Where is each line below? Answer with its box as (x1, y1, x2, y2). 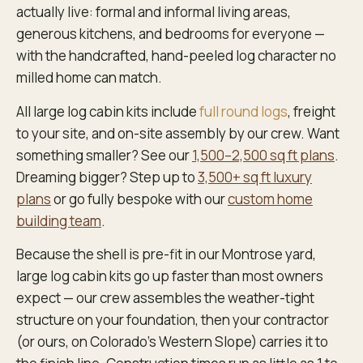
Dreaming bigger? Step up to (16, 167, 198, 186)
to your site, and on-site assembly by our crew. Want (16, 123, 340, 143)
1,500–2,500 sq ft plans (192, 145, 335, 164)
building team (16, 211, 101, 230)
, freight (288, 101, 335, 121)
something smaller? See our (16, 145, 192, 164)
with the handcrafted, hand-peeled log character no (16, 46, 336, 66)
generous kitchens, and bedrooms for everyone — (16, 24, 325, 44)
